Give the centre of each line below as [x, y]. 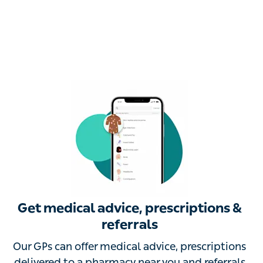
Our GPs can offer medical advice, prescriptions [130, 248]
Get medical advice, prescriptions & [130, 210]
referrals [129, 226]
